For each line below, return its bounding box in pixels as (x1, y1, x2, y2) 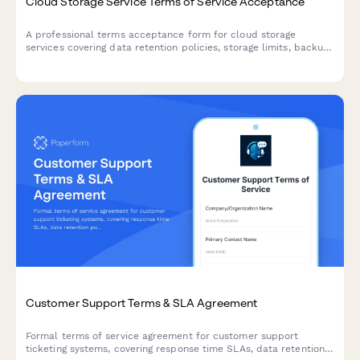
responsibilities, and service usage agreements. (26, 54, 249, 66)
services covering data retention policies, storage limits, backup (26, 41, 330, 53)
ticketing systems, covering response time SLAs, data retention (26, 343, 325, 355)
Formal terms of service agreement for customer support (26, 330, 299, 342)
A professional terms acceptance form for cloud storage (26, 28, 297, 40)
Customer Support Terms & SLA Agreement (26, 296, 258, 310)
